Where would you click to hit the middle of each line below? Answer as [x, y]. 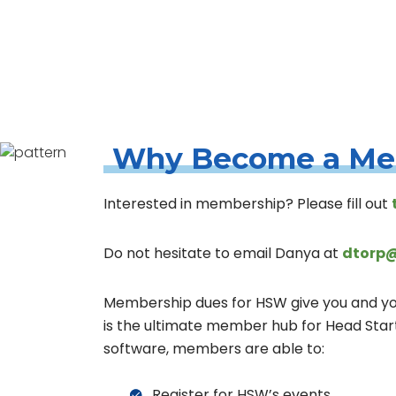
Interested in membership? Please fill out [247, 204]
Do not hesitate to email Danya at [223, 253]
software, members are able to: [214, 349]
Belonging [222, 54]
